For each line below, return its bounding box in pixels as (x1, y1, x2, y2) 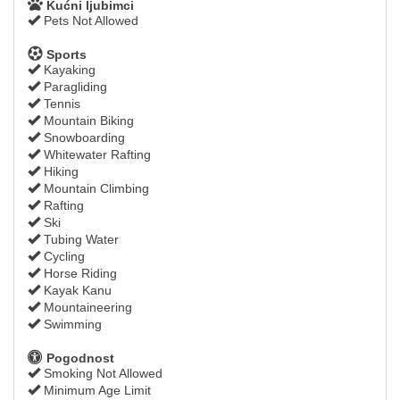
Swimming (40, 316, 102, 331)
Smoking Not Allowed (40, 365, 162, 380)
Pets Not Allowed (40, 12, 138, 28)
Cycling (40, 248, 85, 263)
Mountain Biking (40, 112, 134, 128)
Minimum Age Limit (40, 382, 151, 397)
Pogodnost (43, 350, 114, 365)
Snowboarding (40, 129, 125, 145)
